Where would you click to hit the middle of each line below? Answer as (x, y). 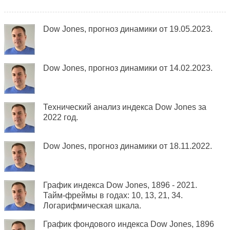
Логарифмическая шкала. (92, 206)
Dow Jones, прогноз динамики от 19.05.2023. (128, 29)
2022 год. (61, 117)
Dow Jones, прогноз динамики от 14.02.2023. (128, 68)
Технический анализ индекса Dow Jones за (125, 107)
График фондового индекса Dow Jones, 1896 (129, 224)
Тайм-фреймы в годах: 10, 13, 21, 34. (113, 195)
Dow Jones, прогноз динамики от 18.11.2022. (128, 146)
